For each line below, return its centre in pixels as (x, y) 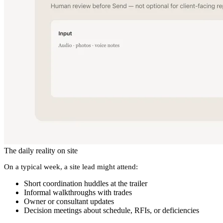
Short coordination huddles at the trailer (86, 184)
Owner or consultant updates (69, 202)
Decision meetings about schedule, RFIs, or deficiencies (111, 211)
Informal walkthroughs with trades (78, 193)
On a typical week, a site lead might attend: (71, 167)
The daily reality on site (41, 151)
